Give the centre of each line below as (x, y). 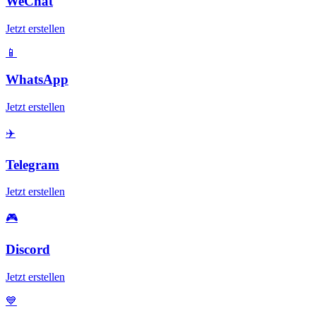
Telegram (32, 164)
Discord (28, 250)
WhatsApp (37, 80)
